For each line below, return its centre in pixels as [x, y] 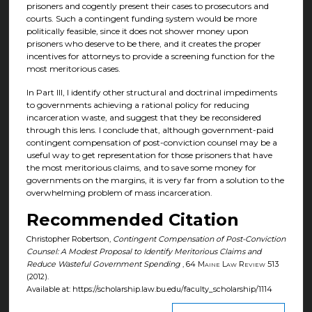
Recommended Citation [132, 220]
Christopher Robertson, [69, 239]
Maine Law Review [232, 264]
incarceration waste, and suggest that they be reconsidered [143, 117]
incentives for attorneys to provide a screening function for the [150, 56]
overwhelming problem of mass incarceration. [119, 192]
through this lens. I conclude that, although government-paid [150, 130]
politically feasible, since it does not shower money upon [137, 31]
